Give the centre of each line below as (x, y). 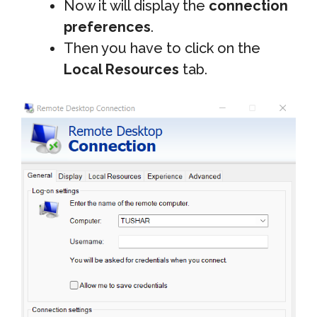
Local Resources (121, 69)
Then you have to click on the (162, 48)
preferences (107, 27)
